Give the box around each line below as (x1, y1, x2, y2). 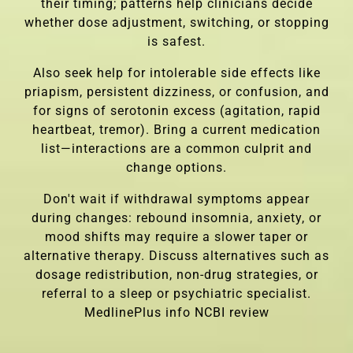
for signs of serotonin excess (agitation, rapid (32, 102, 321, 118)
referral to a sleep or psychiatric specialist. (42, 285, 311, 301)
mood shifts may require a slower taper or (45, 229, 308, 244)
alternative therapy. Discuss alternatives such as (24, 247, 329, 263)
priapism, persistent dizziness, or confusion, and (24, 84, 329, 99)
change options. (126, 159, 227, 175)
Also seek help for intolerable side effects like (32, 65, 321, 80)
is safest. (147, 33, 206, 49)
